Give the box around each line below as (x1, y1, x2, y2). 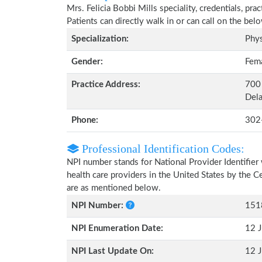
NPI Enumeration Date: (71, 224, 163, 233)
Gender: (71, 57, 103, 66)
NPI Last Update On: (71, 247, 154, 256)
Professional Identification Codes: (79, 142, 244, 155)
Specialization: (71, 35, 129, 43)
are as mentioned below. (67, 184, 161, 192)
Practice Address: (71, 80, 140, 89)
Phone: (71, 116, 98, 125)
